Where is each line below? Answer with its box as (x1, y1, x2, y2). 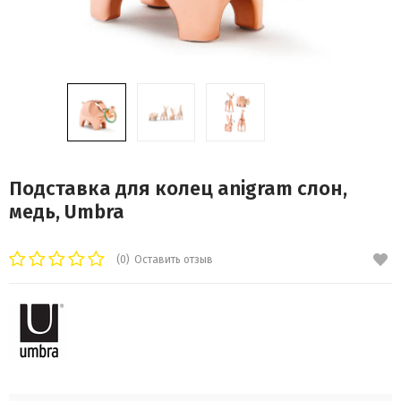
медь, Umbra (9, 200, 124, 225)
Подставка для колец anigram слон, (9, 176, 347, 201)
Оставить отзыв (134, 253, 213, 267)
